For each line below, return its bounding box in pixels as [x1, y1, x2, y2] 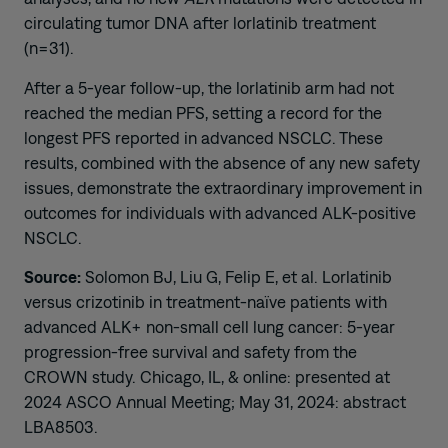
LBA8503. [24, 417, 98, 438]
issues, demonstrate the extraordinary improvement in [24, 177, 422, 198]
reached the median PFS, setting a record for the [24, 102, 382, 123]
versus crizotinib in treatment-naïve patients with [24, 292, 387, 313]
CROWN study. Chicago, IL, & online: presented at [24, 367, 390, 388]
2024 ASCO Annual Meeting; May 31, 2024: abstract [24, 392, 406, 413]
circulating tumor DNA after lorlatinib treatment [24, 13, 376, 34]
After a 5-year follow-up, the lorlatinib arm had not [24, 77, 394, 98]
